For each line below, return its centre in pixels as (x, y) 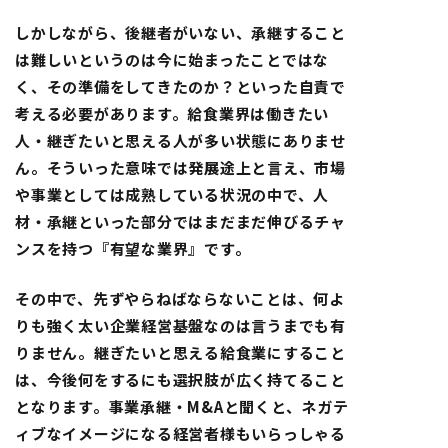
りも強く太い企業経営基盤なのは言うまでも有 (180, 325)
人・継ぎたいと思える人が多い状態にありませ (180, 141)
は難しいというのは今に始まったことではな (172, 60)
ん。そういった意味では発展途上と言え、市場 (180, 168)
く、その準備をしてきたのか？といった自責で (180, 87)
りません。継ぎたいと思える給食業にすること (180, 352)
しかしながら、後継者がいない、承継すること (180, 33)
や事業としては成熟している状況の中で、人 (172, 195)
